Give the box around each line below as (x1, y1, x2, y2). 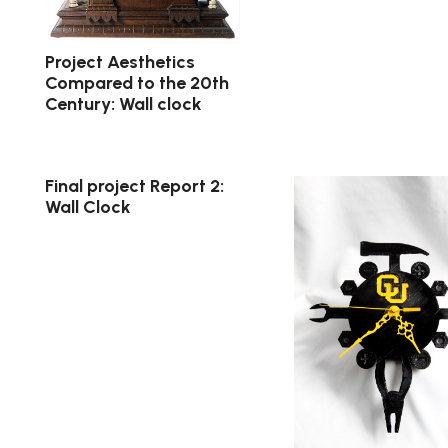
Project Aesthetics (45, 50, 195, 73)
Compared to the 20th (45, 71, 229, 94)
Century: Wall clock (45, 92, 202, 115)
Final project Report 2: (45, 175, 224, 198)
